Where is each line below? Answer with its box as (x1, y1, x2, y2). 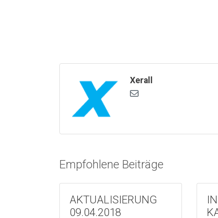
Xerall (130, 75, 153, 86)
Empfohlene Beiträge (59, 158, 163, 172)
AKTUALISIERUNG (70, 193, 157, 206)
